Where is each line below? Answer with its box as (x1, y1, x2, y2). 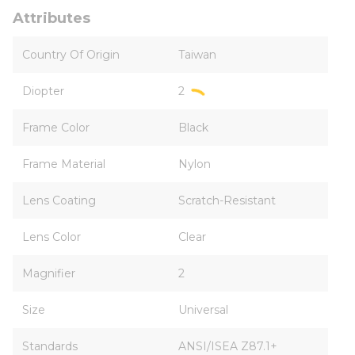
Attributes (13, 10, 90, 27)
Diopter (22, 84, 64, 98)
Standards (22, 339, 78, 353)
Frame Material (22, 157, 105, 171)
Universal (178, 303, 228, 317)
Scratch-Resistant (178, 193, 276, 208)
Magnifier (22, 266, 75, 281)
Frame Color (22, 120, 90, 135)
